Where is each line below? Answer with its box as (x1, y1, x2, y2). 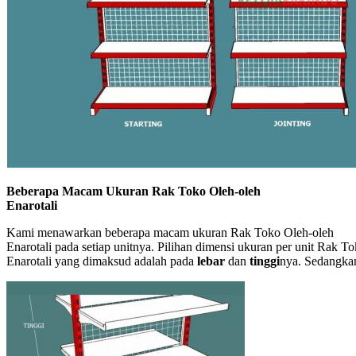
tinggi (250, 253, 280, 268)
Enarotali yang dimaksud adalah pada (6, 253, 197, 268)
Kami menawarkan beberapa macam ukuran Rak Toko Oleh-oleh (6, 225, 334, 239)
